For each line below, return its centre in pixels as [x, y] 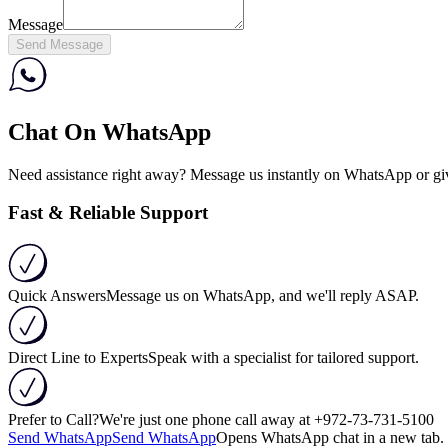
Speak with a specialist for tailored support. [283, 357]
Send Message [59, 44]
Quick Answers [57, 295]
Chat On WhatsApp [109, 131]
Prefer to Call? [53, 419]
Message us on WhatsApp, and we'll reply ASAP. [262, 295]
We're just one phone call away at [204, 419]
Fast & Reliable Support [108, 213]
